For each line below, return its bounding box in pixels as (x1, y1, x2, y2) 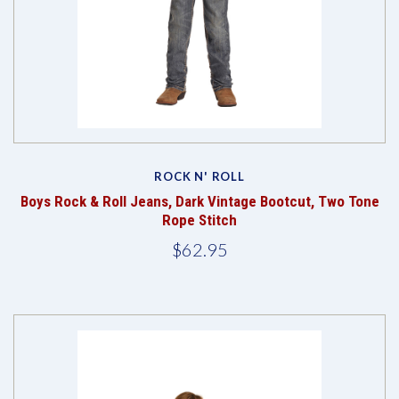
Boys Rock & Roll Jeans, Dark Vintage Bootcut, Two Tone (20, 192, 379, 211)
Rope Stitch (162, 211, 237, 230)
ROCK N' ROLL (154, 169, 245, 184)
